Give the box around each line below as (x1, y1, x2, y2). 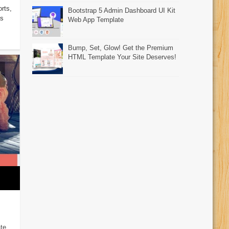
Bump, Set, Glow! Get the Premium (68, 43, 174, 52)
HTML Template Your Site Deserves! (68, 53, 177, 61)
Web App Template (68, 15, 124, 24)
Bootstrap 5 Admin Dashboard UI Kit (68, 6, 176, 14)
